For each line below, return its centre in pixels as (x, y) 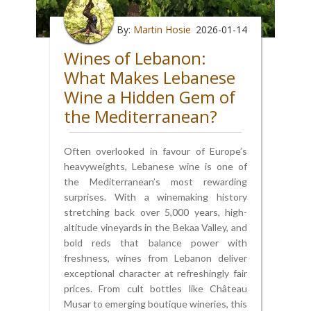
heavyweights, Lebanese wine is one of (155, 166)
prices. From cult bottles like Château (155, 288)
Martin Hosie (162, 29)
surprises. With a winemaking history (155, 196)
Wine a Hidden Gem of (150, 96)
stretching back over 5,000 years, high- (155, 212)
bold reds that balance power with (155, 242)
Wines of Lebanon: (135, 58)
